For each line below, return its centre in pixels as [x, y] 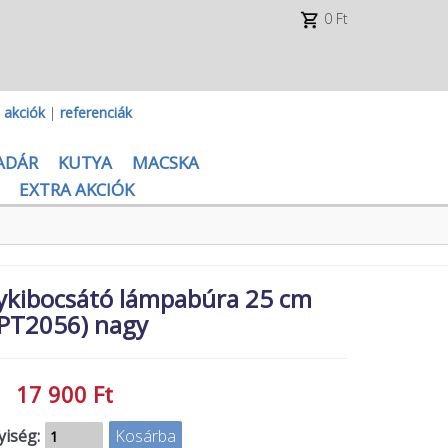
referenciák [96, 112]
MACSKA [165, 162]
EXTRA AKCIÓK [76, 189]
